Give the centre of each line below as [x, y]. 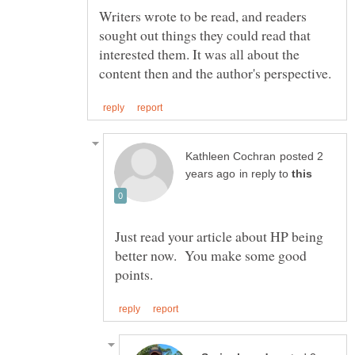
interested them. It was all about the [199, 53]
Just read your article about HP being [219, 236]
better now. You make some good [211, 255]
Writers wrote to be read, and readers [203, 15]
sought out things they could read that [205, 34]
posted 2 [302, 156]
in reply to [265, 174]
